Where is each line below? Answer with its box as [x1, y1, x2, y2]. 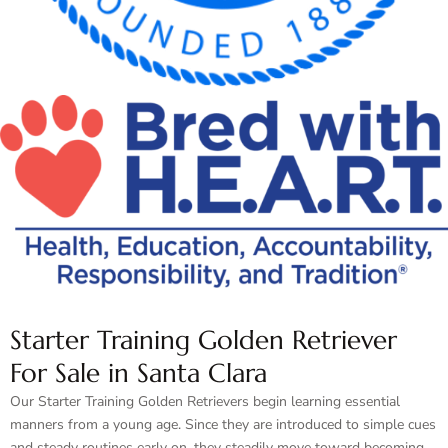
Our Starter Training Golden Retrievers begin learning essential [10, 392, 400, 411]
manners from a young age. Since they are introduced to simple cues [10, 415, 436, 434]
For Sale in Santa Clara [10, 357, 267, 389]
